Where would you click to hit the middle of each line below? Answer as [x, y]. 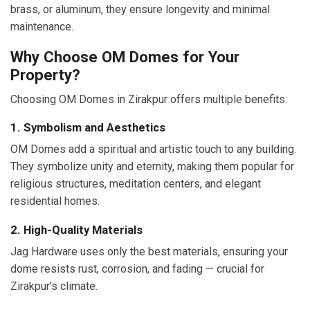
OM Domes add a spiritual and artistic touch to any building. [153, 149]
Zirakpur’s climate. [54, 286]
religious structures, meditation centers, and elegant [136, 184]
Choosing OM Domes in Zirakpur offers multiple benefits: [149, 99]
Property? [45, 75]
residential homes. [55, 201]
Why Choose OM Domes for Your [125, 57]
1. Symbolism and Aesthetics [88, 128]
